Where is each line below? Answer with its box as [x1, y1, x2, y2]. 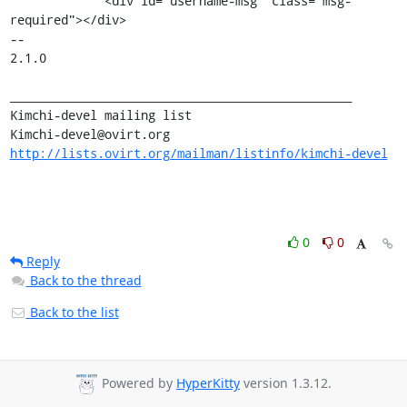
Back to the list [25, 303, 119, 321]
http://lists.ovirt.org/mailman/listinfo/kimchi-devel [9, 144, 388, 162]
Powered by [98, 374, 176, 392]
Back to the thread [29, 271, 142, 289]
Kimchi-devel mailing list [9, 105, 192, 124]
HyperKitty [176, 374, 240, 392]
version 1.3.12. [240, 374, 332, 392]
